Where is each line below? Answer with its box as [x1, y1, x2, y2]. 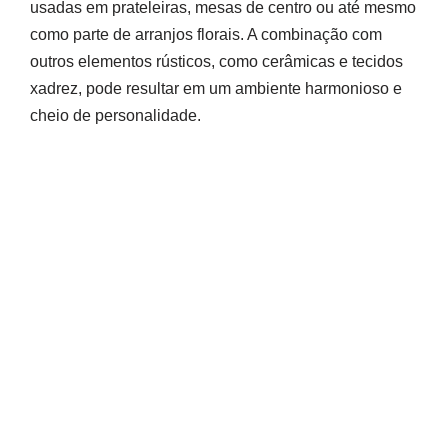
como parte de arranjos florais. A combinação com [30, 25, 382, 43]
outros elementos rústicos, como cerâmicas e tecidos [30, 52, 403, 70]
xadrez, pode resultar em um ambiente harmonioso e [30, 79, 402, 97]
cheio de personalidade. [30, 106, 201, 124]
